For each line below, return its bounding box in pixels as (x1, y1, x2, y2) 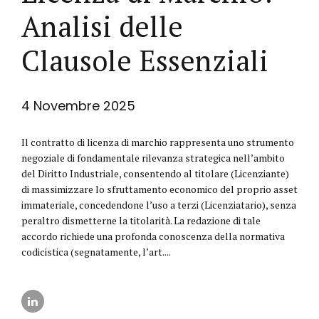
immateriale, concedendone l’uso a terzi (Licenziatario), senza (21, 198, 296, 211)
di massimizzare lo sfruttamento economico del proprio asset (21, 182, 298, 196)
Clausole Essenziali (21, 41, 268, 79)
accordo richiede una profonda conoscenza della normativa (21, 229, 285, 243)
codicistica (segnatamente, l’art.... (21, 245, 171, 258)
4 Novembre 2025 (21, 97, 135, 115)
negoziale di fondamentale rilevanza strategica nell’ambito (21, 151, 285, 164)
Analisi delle (21, 7, 183, 45)
